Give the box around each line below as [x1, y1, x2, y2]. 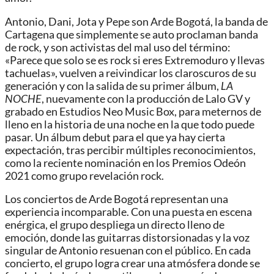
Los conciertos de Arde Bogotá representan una [5, 193, 228, 206]
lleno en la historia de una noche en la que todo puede [5, 117, 254, 131]
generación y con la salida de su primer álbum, [5, 79, 221, 92]
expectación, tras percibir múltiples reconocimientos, [5, 143, 256, 157]
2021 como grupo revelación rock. [5, 169, 164, 182]
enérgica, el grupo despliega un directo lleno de [5, 218, 224, 232]
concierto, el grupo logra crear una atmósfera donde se [5, 257, 260, 270]
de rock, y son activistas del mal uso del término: [5, 40, 231, 54]
